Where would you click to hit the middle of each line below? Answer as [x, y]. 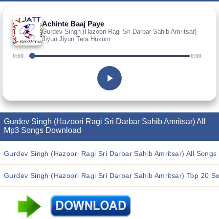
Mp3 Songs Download [43, 130]
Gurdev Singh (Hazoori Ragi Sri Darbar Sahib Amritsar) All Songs [110, 153]
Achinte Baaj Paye [73, 23]
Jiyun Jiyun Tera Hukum [76, 39]
